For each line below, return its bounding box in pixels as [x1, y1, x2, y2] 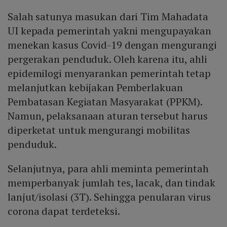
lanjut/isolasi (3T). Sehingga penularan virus [8, 190, 211, 204]
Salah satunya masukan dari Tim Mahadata [8, 10, 209, 24]
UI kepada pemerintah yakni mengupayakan [8, 24, 212, 38]
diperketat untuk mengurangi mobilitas [8, 123, 191, 137]
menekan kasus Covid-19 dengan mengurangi [8, 38, 217, 52]
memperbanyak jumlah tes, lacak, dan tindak [8, 176, 215, 190]
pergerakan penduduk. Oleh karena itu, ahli [8, 52, 207, 66]
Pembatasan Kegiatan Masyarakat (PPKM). [8, 95, 203, 109]
